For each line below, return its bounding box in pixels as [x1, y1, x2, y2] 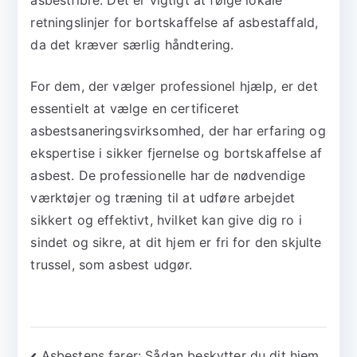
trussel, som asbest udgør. [30, 257, 193, 273]
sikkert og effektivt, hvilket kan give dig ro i [30, 212, 302, 229]
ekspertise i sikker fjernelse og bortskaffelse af [30, 145, 323, 162]
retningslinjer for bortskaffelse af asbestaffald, [30, 14, 319, 31]
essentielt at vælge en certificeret [30, 100, 240, 117]
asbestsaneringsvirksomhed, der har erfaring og [30, 123, 326, 139]
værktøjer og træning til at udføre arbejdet [30, 190, 296, 206]
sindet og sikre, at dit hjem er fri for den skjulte [30, 234, 322, 251]
